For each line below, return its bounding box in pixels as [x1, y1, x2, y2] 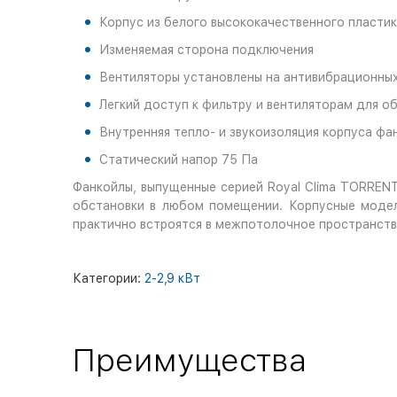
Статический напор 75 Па [99, 152, 258, 167]
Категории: [73, 271, 144, 285]
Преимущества [73, 341, 307, 379]
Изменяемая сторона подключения [99, 43, 314, 57]
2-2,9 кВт [144, 271, 200, 285]
